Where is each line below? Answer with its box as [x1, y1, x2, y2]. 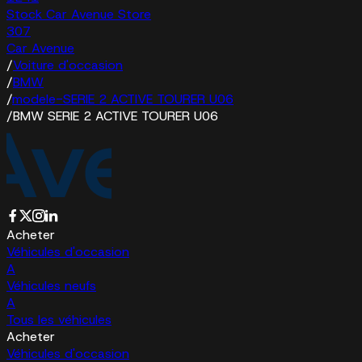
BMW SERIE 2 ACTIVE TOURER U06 [13, 107, 218, 124]
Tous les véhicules [6, 310, 112, 328]
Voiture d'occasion [13, 56, 123, 74]
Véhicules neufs [6, 276, 96, 294]
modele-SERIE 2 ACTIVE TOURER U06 [12, 90, 234, 107]
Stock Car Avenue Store [6, 5, 151, 23]
